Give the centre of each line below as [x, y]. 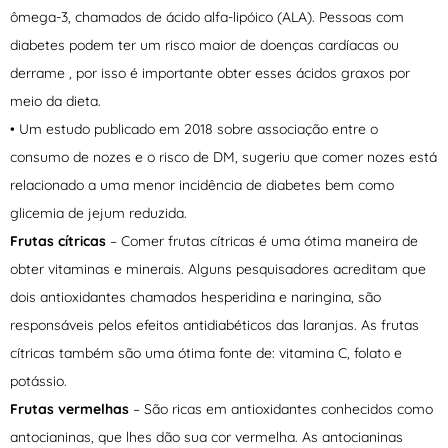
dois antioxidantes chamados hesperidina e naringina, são [195, 297]
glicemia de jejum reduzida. [98, 213]
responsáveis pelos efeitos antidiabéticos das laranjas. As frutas [214, 325]
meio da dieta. [55, 101]
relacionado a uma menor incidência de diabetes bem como [202, 185]
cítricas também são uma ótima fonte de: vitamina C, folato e [206, 353]
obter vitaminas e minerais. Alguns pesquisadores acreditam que [218, 269]
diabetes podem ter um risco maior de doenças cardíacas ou [204, 45]
